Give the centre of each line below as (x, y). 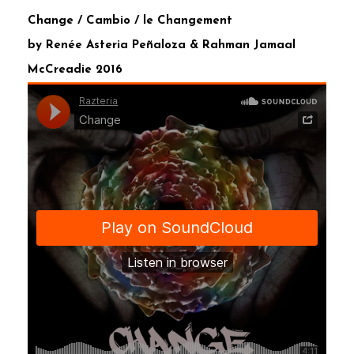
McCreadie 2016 (75, 70)
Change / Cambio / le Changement (130, 21)
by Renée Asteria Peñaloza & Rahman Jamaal (162, 45)
